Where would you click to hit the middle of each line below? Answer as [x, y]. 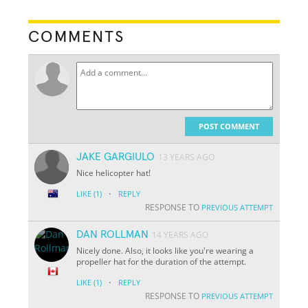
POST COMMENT [229, 126]
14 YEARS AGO [180, 234]
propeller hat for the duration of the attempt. [162, 261]
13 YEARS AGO [187, 157]
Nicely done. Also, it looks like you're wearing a [165, 250]
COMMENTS [77, 37]
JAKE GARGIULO [116, 156]
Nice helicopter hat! [114, 173]
